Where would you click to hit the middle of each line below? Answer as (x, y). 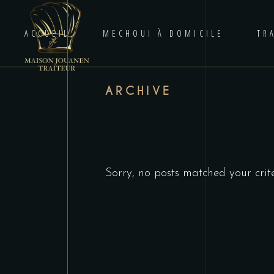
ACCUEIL (47, 33)
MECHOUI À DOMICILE (163, 33)
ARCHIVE (139, 91)
